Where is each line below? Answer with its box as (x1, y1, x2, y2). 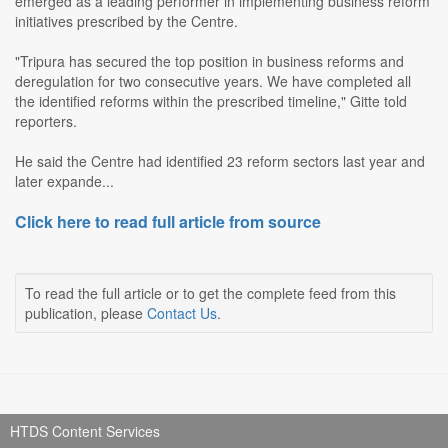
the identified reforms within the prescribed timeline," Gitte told (15, 91, 407, 112)
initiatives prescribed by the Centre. (15, 11, 238, 32)
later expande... (15, 171, 114, 192)
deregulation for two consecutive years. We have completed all (15, 71, 411, 92)
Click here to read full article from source (15, 210, 321, 234)
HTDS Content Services (10, 421, 160, 442)
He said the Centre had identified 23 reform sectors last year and (15, 151, 425, 172)
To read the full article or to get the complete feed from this (25, 283, 396, 304)
